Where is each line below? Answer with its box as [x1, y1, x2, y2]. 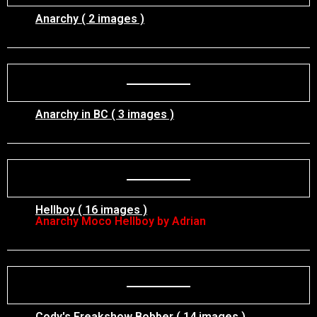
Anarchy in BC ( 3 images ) [35, 108, 174, 121]
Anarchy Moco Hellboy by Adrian [35, 214, 206, 228]
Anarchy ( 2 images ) [35, 12, 144, 25]
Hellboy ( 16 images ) [35, 203, 147, 217]
